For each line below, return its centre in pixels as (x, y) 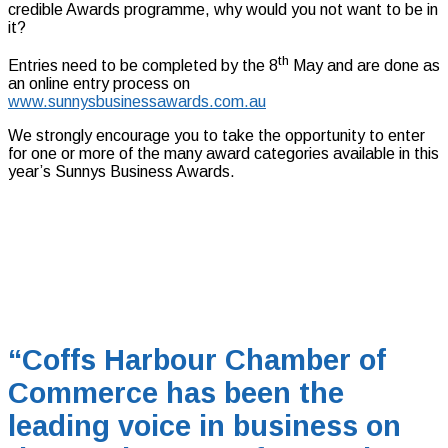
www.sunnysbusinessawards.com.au (137, 102)
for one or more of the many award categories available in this (223, 154)
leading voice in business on (204, 426)
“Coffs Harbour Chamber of (197, 360)
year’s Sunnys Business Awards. (121, 172)
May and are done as (364, 66)
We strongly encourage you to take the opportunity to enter (216, 136)
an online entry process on (99, 84)
